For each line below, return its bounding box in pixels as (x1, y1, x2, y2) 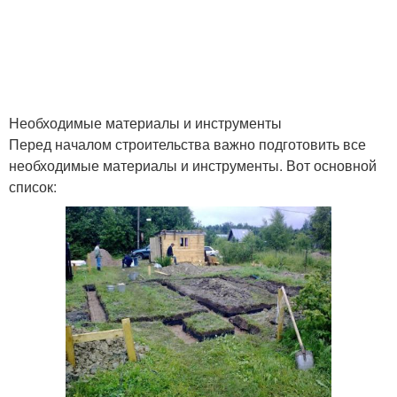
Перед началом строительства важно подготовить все (9, 134, 366, 154)
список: (9, 176, 57, 197)
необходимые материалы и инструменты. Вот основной (9, 155, 377, 175)
